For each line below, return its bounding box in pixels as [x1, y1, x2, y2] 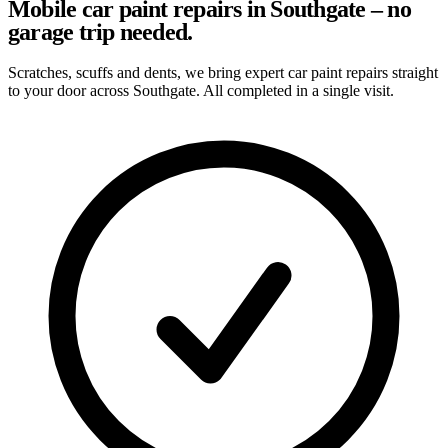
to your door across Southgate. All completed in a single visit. [8, 81, 394, 99]
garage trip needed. [8, 18, 193, 45]
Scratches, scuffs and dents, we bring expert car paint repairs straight [8, 63, 438, 81]
